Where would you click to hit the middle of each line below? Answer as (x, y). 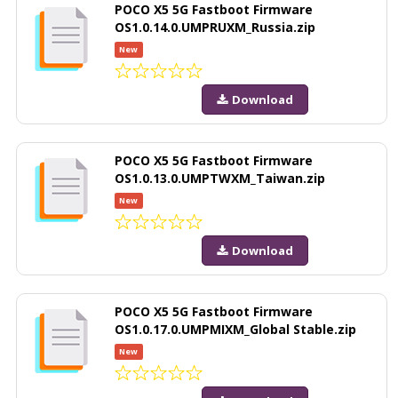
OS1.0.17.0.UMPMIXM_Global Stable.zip (235, 329)
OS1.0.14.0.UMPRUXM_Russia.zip (215, 27)
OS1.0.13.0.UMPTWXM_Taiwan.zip (220, 178)
